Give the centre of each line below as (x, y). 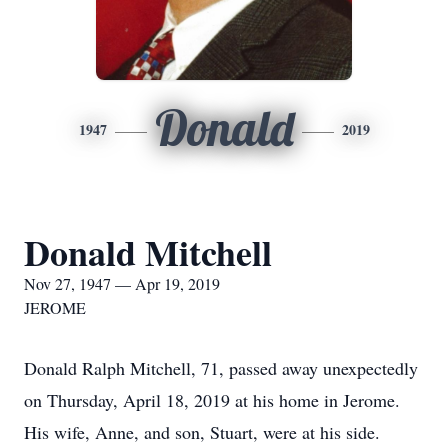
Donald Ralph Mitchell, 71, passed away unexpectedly (221, 368)
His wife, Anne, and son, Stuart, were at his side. (202, 432)
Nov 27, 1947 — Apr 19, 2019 (122, 283)
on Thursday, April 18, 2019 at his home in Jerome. (212, 400)
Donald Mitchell (148, 252)
